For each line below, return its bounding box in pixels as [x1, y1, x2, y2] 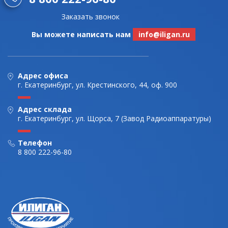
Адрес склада [18, 104, 72, 114]
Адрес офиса [18, 71, 68, 80]
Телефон [18, 138, 52, 148]
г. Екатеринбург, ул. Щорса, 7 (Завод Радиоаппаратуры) [18, 113, 211, 123]
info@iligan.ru [138, 30, 190, 39]
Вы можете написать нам [32, 30, 133, 39]
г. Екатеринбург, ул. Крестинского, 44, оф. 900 [18, 80, 177, 90]
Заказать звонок [62, 12, 120, 21]
